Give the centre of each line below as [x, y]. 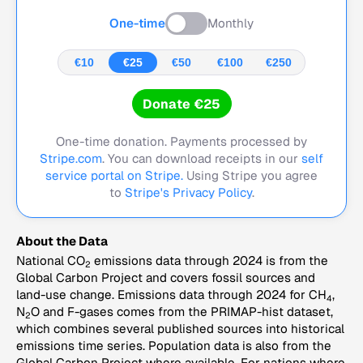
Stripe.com [71, 158]
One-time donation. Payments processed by [181, 141]
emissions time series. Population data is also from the [174, 346]
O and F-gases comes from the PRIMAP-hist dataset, [182, 312]
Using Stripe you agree [250, 175]
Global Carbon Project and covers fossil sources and [166, 278]
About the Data [62, 241]
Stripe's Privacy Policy [188, 192]
